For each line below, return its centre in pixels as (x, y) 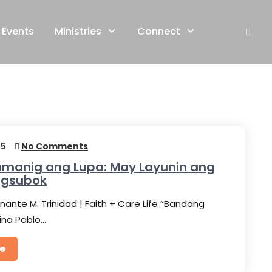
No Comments (55, 146)
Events (18, 31)
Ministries (78, 31)
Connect (159, 31)
